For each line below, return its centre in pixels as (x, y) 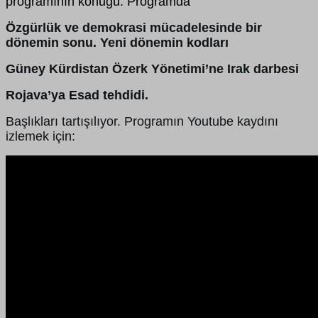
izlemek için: (40, 137)
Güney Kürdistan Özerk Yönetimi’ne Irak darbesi (152, 69)
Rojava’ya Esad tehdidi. (77, 95)
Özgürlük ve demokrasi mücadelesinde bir (134, 28)
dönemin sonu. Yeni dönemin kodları (117, 43)
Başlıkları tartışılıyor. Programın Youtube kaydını (142, 122)
